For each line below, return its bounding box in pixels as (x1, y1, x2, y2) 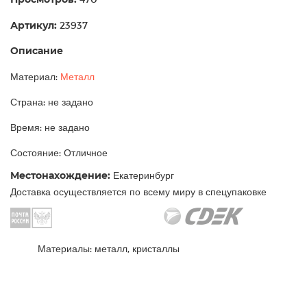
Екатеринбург (110, 169, 174, 182)
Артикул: (10, 19, 57, 32)
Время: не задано (10, 121, 90, 134)
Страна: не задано (10, 96, 93, 108)
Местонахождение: (10, 169, 110, 182)
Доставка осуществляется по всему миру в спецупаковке (10, 186, 267, 198)
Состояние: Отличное (10, 147, 108, 159)
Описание (10, 45, 63, 58)
